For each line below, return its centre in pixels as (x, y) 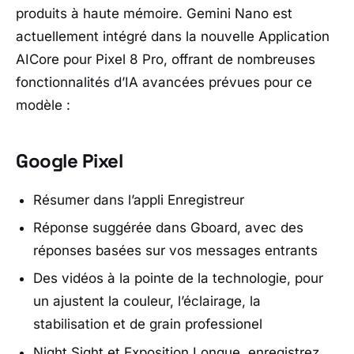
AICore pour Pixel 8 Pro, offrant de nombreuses (166, 59)
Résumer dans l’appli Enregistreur (139, 200)
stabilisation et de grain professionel (148, 324)
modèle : (43, 105)
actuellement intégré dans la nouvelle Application (173, 36)
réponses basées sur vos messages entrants (176, 251)
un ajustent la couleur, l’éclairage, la (147, 301)
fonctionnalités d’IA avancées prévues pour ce (164, 82)
